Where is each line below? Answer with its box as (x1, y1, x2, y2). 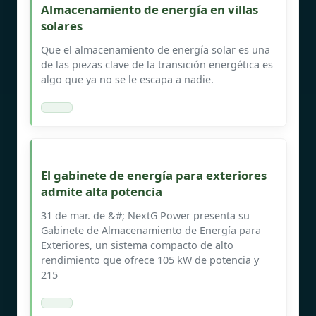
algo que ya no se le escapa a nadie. (41, 72, 214, 86)
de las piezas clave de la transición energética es (41, 57, 273, 71)
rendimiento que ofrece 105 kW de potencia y (41, 253, 259, 267)
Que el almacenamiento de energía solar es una (41, 42, 270, 56)
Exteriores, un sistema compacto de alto (41, 238, 233, 252)
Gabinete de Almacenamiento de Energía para (41, 223, 261, 237)
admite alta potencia (41, 183, 162, 200)
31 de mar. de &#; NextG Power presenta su (41, 208, 250, 222)
